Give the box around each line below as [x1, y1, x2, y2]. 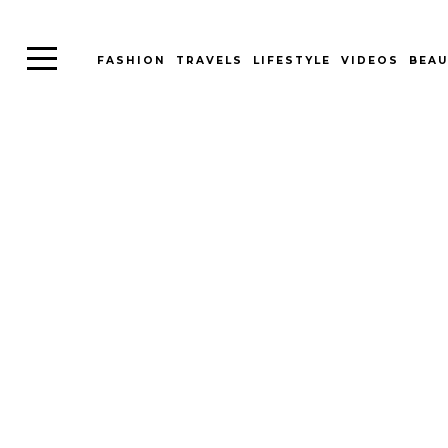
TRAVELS [175, 54, 243, 68]
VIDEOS [340, 54, 399, 68]
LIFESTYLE [252, 54, 331, 68]
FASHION [96, 54, 166, 68]
